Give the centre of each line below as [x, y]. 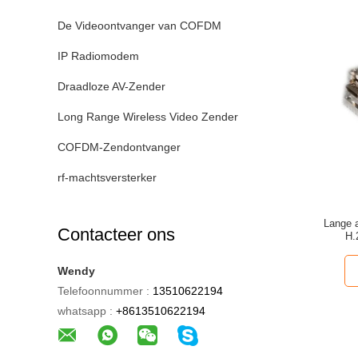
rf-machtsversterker [107, 177]
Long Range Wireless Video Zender [148, 117]
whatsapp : [85, 311]
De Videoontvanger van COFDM [139, 26]
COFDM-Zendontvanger [119, 147]
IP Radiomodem [98, 56]
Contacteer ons [116, 235]
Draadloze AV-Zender [111, 86]
